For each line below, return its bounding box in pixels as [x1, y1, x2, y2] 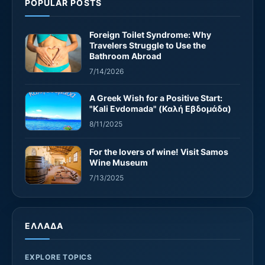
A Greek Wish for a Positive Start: [89, 93, 222, 104]
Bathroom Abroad [89, 51, 161, 62]
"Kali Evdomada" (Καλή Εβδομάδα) [89, 104, 231, 114]
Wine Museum [89, 157, 148, 168]
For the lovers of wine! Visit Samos [89, 147, 228, 157]
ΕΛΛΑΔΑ [25, 221, 64, 231]
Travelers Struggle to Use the [89, 40, 206, 51]
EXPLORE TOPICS [25, 253, 92, 262]
